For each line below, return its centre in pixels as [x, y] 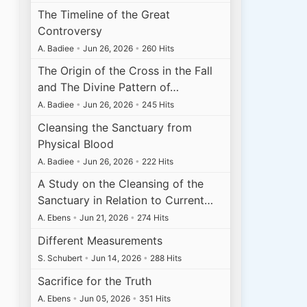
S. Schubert [61, 258]
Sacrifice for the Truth [95, 281]
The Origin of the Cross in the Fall [125, 71]
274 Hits [152, 218]
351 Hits [154, 298]
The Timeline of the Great [104, 14]
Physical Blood [76, 144]
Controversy [70, 30]
